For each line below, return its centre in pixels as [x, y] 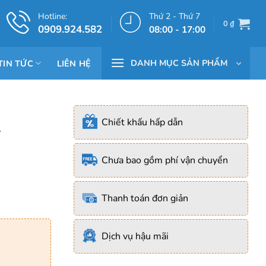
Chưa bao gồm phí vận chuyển [165, 160]
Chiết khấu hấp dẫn [142, 122]
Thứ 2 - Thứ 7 [174, 16]
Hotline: [53, 16]
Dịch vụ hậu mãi [135, 236]
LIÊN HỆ [74, 63]
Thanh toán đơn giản [145, 198]
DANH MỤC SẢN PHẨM [179, 63]
